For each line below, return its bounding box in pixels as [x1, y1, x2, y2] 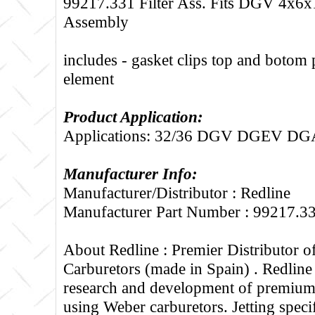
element [63, 70, 114, 89]
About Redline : [63, 240, 172, 259]
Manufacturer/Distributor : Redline [63, 184, 290, 202]
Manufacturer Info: [63, 165, 198, 184]
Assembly [63, 13, 129, 32]
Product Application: [63, 108, 203, 127]
